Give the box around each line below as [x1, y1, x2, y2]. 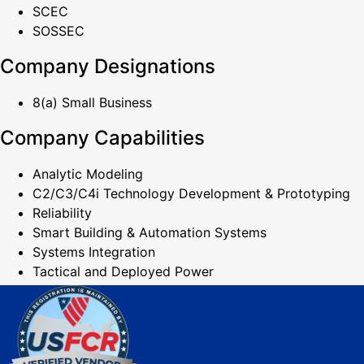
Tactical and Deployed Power [32, 263, 214, 280]
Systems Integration [32, 244, 155, 261]
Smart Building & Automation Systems [32, 224, 266, 241]
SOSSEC [32, 23, 84, 40]
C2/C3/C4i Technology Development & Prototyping [32, 185, 350, 202]
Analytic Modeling [32, 166, 143, 183]
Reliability [32, 205, 92, 222]
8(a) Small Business [32, 94, 152, 111]
